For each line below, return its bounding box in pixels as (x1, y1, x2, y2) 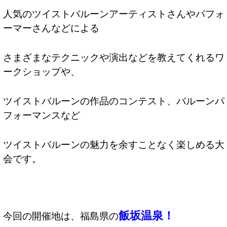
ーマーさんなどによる (3, 21, 99, 34)
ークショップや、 (3, 64, 80, 78)
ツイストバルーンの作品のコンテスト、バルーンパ (3, 94, 224, 107)
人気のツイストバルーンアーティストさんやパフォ (3, 7, 224, 20)
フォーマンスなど (3, 108, 80, 121)
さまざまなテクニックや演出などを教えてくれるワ (3, 50, 224, 63)
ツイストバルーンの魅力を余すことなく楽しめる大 (3, 137, 224, 150)
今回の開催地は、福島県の (3, 209, 119, 222)
